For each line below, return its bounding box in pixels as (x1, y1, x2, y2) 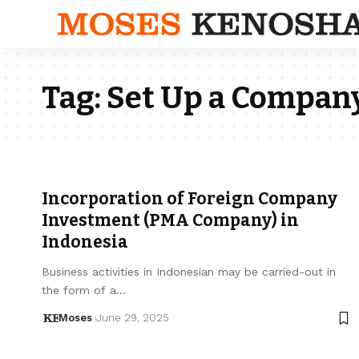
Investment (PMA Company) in (42, 210, 299, 231)
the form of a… (42, 284, 126, 296)
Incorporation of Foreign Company (42, 188, 337, 209)
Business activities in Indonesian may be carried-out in (42, 265, 336, 278)
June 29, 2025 (95, 312, 169, 324)
